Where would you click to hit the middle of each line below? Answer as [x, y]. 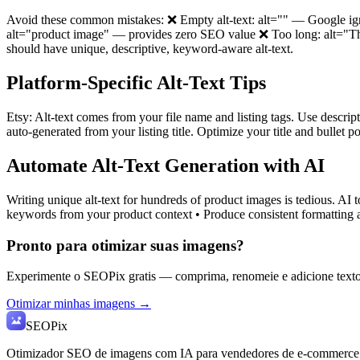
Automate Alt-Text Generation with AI [166, 165]
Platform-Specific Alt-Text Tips [136, 83]
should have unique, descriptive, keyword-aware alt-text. [150, 49]
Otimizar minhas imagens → [79, 304]
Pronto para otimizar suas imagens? [125, 245]
